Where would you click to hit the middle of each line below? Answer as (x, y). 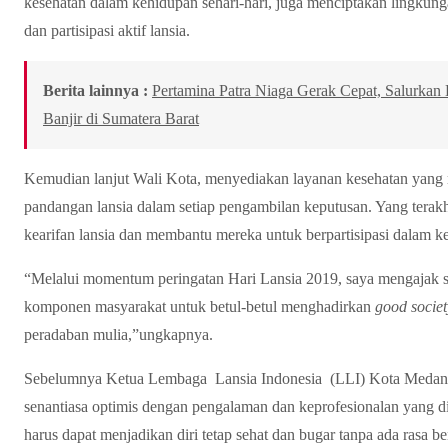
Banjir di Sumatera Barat (121, 118)
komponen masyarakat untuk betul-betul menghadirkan (199, 306)
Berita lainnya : (95, 90)
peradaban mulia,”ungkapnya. (124, 334)
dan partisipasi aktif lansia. (107, 30)
